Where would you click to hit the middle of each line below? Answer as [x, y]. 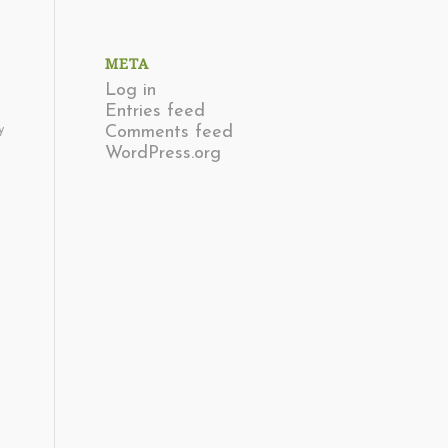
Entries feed [155, 111]
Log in [131, 90]
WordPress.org [163, 153]
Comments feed [169, 132]
